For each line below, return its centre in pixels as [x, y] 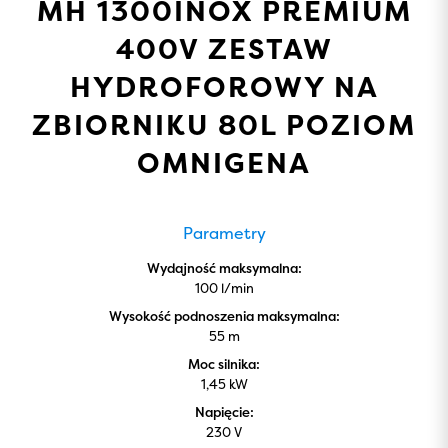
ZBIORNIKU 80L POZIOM [224, 125]
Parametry [224, 233]
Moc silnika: [224, 364]
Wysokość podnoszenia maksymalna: [224, 316]
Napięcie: [224, 412]
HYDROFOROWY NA [224, 87]
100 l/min [224, 288]
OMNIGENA [224, 163]
